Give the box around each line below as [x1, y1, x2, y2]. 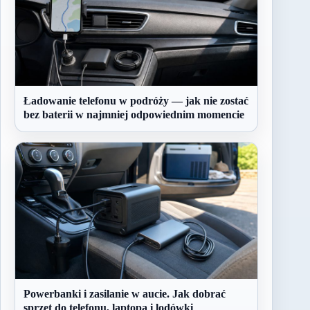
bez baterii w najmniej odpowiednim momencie [24, 109, 244, 121]
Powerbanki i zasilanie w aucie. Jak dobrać [24, 288, 226, 300]
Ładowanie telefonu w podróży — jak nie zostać [24, 95, 248, 107]
